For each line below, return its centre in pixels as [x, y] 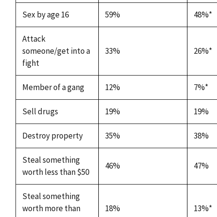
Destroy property [52, 135]
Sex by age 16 [45, 14]
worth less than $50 [55, 172]
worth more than [51, 208]
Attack [34, 39]
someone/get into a [56, 51]
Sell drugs [40, 111]
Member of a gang [53, 87]
